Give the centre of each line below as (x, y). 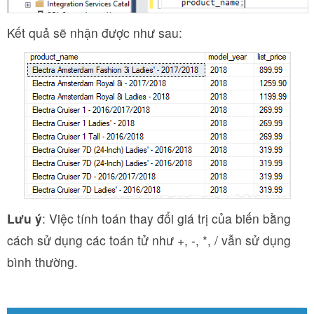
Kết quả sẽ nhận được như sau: (95, 33)
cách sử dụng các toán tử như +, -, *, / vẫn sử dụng (149, 240)
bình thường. (42, 262)
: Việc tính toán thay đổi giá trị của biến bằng (166, 219)
